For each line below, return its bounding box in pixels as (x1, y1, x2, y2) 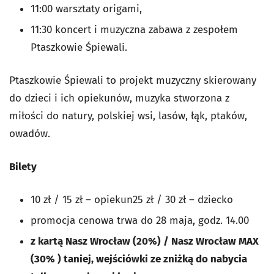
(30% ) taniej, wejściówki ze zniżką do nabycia (31, 253, 247, 265)
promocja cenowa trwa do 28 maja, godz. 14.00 (31, 214, 249, 227)
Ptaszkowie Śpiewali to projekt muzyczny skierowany (9, 74, 256, 87)
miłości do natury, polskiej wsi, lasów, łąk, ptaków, (9, 109, 247, 122)
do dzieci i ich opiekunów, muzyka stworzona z (9, 92, 229, 105)
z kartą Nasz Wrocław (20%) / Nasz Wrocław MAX (31, 235, 259, 248)
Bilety (9, 160, 37, 173)
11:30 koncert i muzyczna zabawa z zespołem (31, 23, 238, 36)
